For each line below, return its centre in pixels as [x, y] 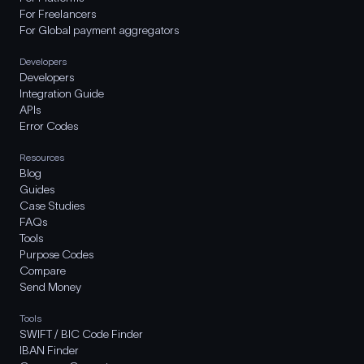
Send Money [50, 287]
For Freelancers [58, 14]
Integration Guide [62, 93]
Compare [43, 271]
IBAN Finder [49, 350]
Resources [42, 157]
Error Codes [49, 126]
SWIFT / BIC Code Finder [81, 334]
